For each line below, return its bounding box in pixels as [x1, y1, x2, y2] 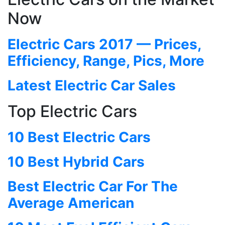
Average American [8, 194, 134, 211]
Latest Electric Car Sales [8, 76, 176, 94]
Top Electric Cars [8, 101, 137, 121]
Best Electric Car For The [8, 177, 178, 195]
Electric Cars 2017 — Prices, [8, 35, 201, 53]
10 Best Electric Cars [8, 128, 151, 146]
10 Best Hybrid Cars [8, 153, 145, 170]
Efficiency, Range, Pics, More [8, 52, 204, 69]
